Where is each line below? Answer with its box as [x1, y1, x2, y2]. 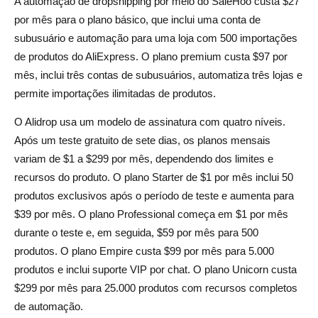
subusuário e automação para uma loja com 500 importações [14, 31, 297, 44]
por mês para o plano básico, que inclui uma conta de [14, 13, 261, 26]
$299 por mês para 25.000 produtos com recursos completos [14, 281, 297, 294]
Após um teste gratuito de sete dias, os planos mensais [14, 133, 270, 146]
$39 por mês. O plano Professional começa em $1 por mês [14, 207, 288, 220]
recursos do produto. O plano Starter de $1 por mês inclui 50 [14, 170, 293, 183]
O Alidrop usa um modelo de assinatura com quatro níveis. [14, 115, 285, 128]
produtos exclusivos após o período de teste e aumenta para [14, 189, 294, 202]
